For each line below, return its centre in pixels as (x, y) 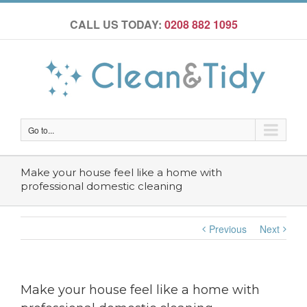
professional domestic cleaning (101, 186)
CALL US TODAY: (117, 24)
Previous (228, 229)
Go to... (41, 130)
